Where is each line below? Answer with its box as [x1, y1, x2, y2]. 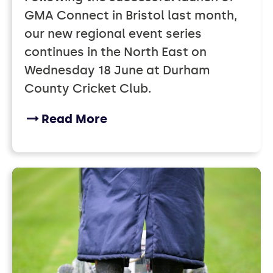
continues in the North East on [24, 44, 207, 60]
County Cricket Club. [24, 81, 151, 96]
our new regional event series [24, 26, 202, 41]
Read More [41, 112, 107, 127]
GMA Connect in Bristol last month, [24, 8, 237, 23]
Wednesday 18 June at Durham [24, 63, 210, 78]
